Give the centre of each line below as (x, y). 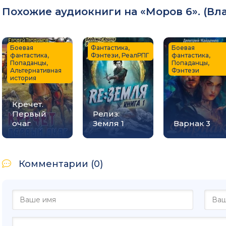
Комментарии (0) (61, 164)
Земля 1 (108, 123)
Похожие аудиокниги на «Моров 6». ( (104, 11)
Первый (29, 114)
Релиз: (106, 114)
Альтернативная (36, 70)
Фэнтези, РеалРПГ (120, 55)
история (23, 78)
